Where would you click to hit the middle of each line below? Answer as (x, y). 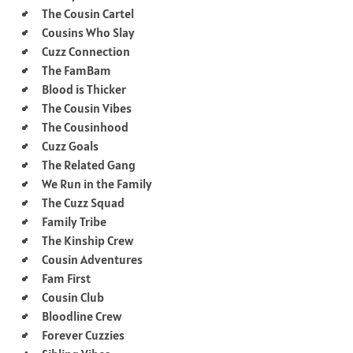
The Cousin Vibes (87, 108)
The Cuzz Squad (83, 202)
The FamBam (76, 70)
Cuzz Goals (70, 145)
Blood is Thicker (84, 89)
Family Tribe (74, 221)
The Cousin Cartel (88, 13)
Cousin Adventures (92, 259)
